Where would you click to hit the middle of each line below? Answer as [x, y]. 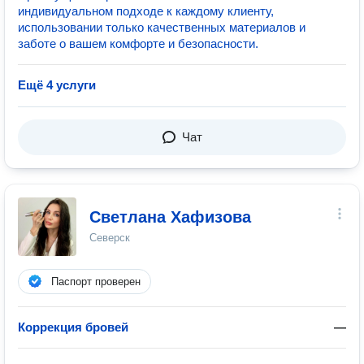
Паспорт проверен [96, 282]
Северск [110, 238]
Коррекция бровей [73, 327]
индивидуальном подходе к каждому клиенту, [146, 11]
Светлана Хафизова [170, 217]
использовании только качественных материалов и [162, 27]
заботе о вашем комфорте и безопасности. [138, 43]
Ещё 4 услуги [57, 85]
